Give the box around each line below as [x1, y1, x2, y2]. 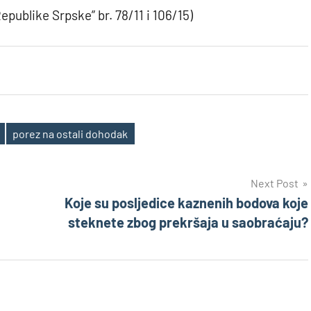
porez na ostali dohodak [12, 126, 128, 140]
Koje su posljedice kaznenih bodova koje [65, 194, 308, 212]
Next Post [251, 176, 299, 190]
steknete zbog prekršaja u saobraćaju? [68, 214, 308, 231]
